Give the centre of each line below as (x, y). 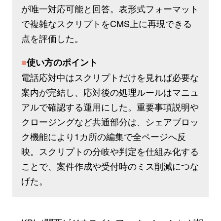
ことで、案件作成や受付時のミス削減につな (110, 166)
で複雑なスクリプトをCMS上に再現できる (107, 23)
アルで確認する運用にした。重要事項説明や (110, 106)
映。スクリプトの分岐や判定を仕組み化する (110, 151)
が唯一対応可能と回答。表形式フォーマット (110, 8)
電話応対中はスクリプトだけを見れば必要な (110, 77)
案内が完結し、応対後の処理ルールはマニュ (110, 92)
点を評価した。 (52, 38)
